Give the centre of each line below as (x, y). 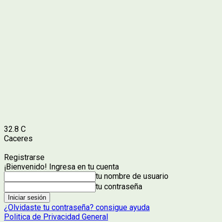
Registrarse (24, 157)
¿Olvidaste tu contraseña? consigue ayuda (77, 207)
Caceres (18, 139)
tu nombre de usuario (132, 176)
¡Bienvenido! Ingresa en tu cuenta (61, 167)
